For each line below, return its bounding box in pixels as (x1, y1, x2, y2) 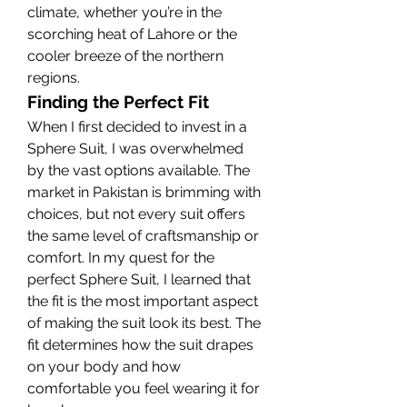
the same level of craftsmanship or (27, 226, 259, 244)
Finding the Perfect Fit (27, 91, 209, 112)
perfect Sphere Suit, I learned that (27, 270, 251, 288)
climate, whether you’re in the (27, 3, 222, 21)
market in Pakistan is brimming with (27, 183, 261, 201)
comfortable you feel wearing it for (27, 379, 260, 397)
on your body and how (27, 357, 181, 375)
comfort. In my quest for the (27, 248, 214, 266)
